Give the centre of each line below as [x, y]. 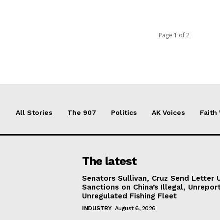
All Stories [34, 112]
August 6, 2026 [135, 208]
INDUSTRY [97, 208]
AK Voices [168, 112]
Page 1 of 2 [174, 35]
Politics [124, 112]
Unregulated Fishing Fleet [130, 196]
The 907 [82, 112]
